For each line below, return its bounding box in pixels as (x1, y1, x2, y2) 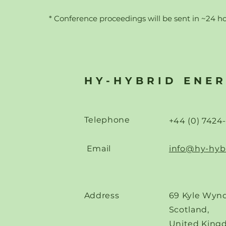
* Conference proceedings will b (49, 14, 167, 23)
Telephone (84, 115, 130, 125)
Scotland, (168, 205, 209, 214)
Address (84, 191, 120, 200)
